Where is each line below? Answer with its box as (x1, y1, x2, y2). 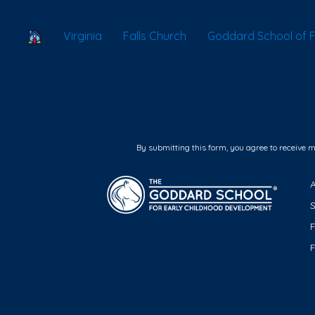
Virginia (63, 29, 102, 43)
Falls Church (123, 29, 186, 43)
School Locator (41, 28, 121, 42)
